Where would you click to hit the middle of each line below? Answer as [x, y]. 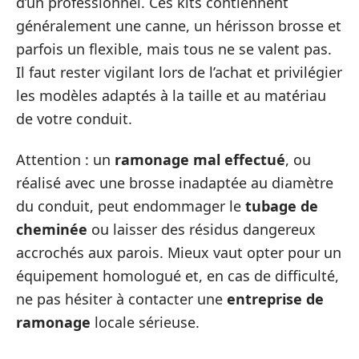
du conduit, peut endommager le [131, 206]
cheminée [52, 230]
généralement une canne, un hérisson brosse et [179, 25]
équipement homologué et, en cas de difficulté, [177, 276]
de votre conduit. [74, 118]
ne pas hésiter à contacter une [121, 299]
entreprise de [275, 299]
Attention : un [65, 160]
